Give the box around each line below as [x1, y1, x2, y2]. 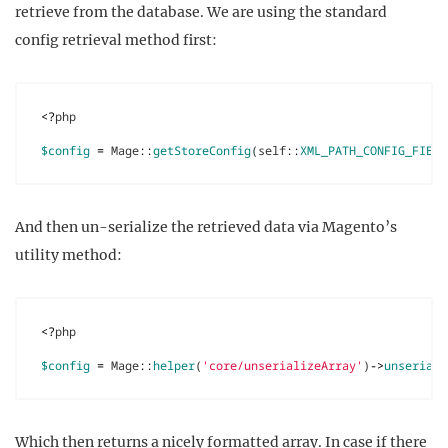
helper [152, 356, 195, 373]
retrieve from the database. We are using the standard [15, 3, 387, 22]
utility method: [15, 245, 122, 264]
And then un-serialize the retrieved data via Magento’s [15, 217, 397, 236]
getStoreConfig [152, 142, 251, 159]
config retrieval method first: [15, 31, 217, 50]
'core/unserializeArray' [201, 356, 363, 373]
